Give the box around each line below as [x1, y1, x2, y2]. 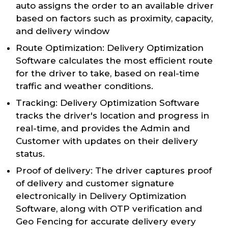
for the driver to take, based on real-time [16, 68, 199, 79]
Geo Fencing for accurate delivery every [16, 216, 196, 227]
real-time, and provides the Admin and [16, 123, 190, 134]
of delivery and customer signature [16, 178, 174, 189]
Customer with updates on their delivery [16, 136, 198, 147]
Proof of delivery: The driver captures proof [16, 165, 212, 176]
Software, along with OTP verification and [16, 204, 202, 214]
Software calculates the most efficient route [16, 55, 213, 66]
